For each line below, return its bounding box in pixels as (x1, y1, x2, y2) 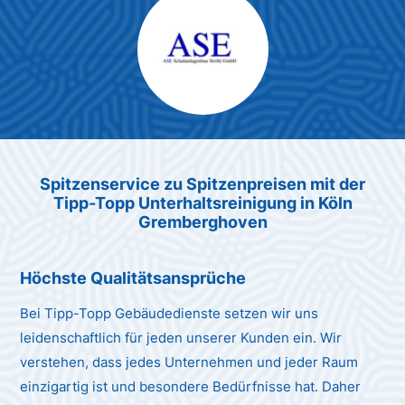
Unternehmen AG (163, 143, 242, 156)
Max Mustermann (151, 120, 254, 137)
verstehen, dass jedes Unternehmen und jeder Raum (20, 353, 359, 371)
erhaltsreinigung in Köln (165, 193, 353, 212)
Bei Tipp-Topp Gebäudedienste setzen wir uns (20, 304, 319, 322)
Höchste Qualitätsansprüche (20, 268, 247, 287)
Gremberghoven (137, 212, 268, 231)
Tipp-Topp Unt (52, 193, 166, 212)
